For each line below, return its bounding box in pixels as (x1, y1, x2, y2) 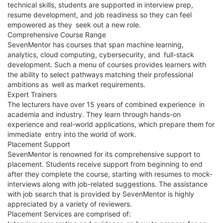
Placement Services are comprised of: (7, 209, 131, 218)
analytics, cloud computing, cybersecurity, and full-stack (7, 50, 194, 59)
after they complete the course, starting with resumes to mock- (7, 169, 213, 178)
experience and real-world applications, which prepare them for (7, 119, 215, 128)
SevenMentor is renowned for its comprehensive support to (7, 149, 200, 158)
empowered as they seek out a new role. (7, 20, 141, 29)
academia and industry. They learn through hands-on (7, 110, 181, 118)
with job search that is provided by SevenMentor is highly (7, 189, 194, 198)
